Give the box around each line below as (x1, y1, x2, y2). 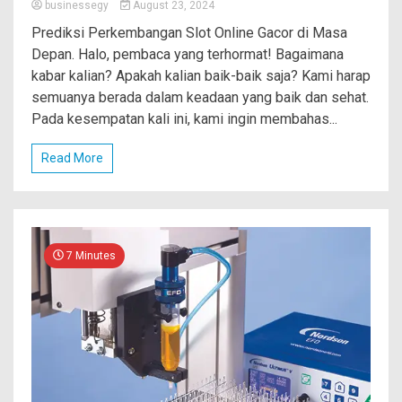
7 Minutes (64, 249, 116, 262)
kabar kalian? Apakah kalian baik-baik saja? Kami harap (31, 66, 371, 84)
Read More (41, 150, 103, 165)
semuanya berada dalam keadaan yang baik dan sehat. (31, 88, 369, 106)
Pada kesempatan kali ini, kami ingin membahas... (31, 109, 337, 127)
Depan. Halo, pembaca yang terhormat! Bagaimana (31, 45, 344, 63)
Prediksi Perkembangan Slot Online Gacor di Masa (31, 23, 347, 41)
